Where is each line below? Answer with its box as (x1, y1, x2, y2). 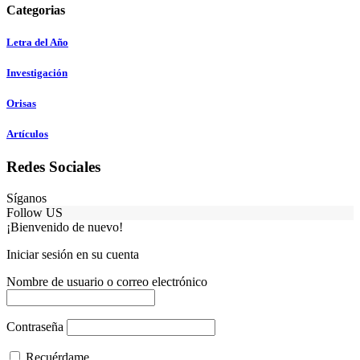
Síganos (6, 191, 47, 206)
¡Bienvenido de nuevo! (6, 220, 123, 235)
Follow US (6, 206, 63, 220)
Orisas (6, 97, 36, 109)
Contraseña (6, 320, 63, 334)
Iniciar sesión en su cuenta (6, 247, 139, 262)
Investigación (6, 66, 67, 79)
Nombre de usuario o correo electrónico (6, 275, 207, 289)
